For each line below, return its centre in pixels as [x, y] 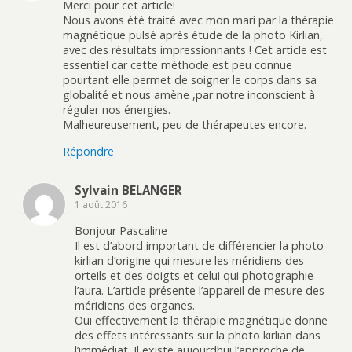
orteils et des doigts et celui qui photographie [194, 275]
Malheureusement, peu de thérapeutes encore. [185, 125]
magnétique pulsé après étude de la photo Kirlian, [193, 35]
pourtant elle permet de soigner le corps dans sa [190, 80]
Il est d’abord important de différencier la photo [199, 245]
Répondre [88, 151]
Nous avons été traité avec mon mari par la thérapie [198, 20]
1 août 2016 [101, 205]
